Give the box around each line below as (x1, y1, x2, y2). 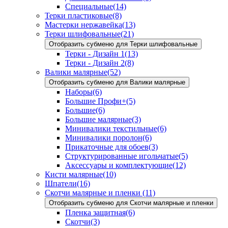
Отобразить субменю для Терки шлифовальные (49, 40, 197, 48)
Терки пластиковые (45, 11, 112, 20)
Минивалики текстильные (65, 124, 157, 133)
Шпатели (45, 179, 77, 188)
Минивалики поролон (65, 133, 142, 142)
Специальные (65, 2, 113, 11)
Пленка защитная (65, 208, 126, 217)
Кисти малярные (45, 169, 103, 179)
